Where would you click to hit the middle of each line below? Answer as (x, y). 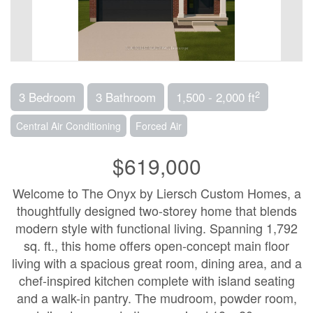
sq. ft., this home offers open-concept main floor (156, 245)
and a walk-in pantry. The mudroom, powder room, (156, 298)
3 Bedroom (47, 97)
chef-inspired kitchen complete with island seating (156, 280)
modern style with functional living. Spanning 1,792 (156, 228)
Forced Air (159, 126)
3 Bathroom (126, 97)
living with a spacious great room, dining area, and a (156, 263)
